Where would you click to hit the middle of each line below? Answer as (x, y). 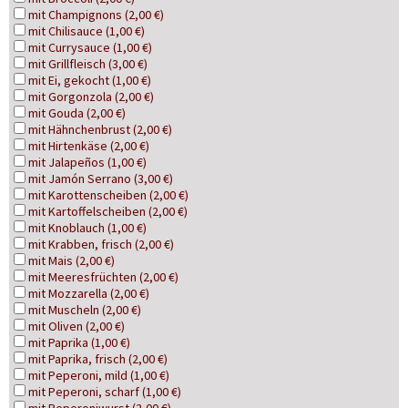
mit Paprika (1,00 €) (79, 342)
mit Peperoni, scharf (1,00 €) (105, 392)
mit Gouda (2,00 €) (77, 113)
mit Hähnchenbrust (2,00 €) (100, 129)
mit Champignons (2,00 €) (96, 15)
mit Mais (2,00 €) (71, 260)
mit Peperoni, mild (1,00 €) (99, 375)
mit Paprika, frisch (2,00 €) (98, 359)
